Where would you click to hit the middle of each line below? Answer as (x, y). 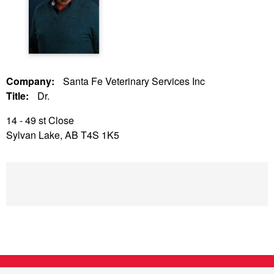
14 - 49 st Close (40, 120)
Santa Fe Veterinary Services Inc (134, 81)
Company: (31, 81)
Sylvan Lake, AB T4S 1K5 (63, 135)
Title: (19, 96)
